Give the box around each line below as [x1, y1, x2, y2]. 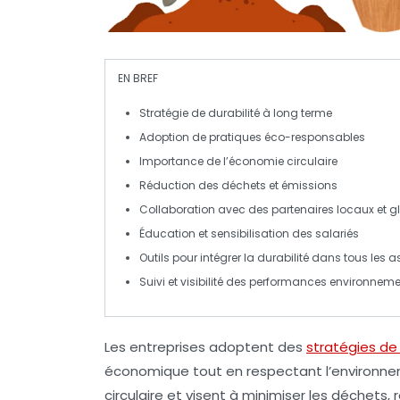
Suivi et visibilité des [139, 274, 249, 289]
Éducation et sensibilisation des [139, 226, 315, 241]
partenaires [271, 202, 334, 217]
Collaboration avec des [139, 202, 271, 217]
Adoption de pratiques [139, 129, 264, 145]
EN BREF [118, 71, 158, 86]
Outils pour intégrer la [139, 250, 257, 265]
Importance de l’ [139, 154, 229, 169]
